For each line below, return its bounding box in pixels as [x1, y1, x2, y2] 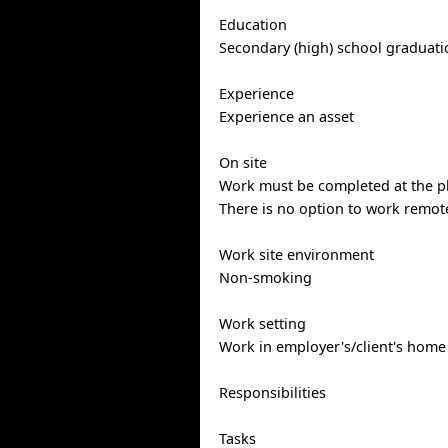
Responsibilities [219, 383, 327, 402]
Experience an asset [219, 107, 355, 126]
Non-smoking [219, 268, 313, 287]
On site [219, 153, 268, 172]
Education [219, 15, 288, 34]
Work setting [219, 314, 307, 333]
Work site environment [219, 245, 375, 264]
